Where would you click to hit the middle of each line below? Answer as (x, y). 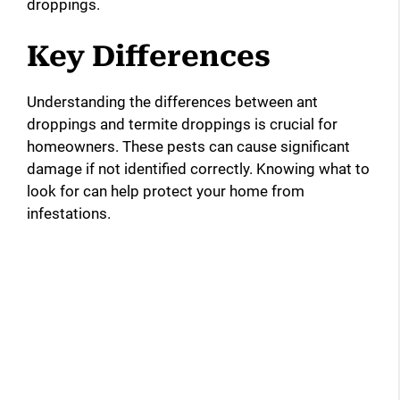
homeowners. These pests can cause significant (188, 146)
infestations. (69, 213)
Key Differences (149, 56)
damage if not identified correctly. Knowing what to (198, 168)
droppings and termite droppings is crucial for (182, 124)
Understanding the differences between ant (172, 101)
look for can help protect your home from (166, 191)
